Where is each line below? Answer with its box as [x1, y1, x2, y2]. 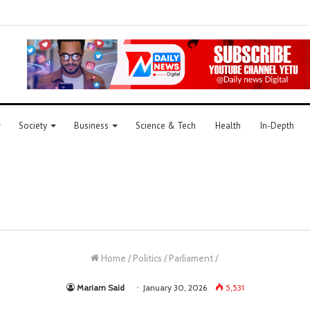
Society [19, 119, 47, 131]
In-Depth [260, 119, 294, 131]
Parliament [168, 252, 213, 264]
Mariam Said [76, 282, 125, 293]
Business [74, 119, 109, 131]
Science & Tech [136, 119, 196, 131]
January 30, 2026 [143, 282, 207, 293]
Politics [132, 252, 162, 264]
